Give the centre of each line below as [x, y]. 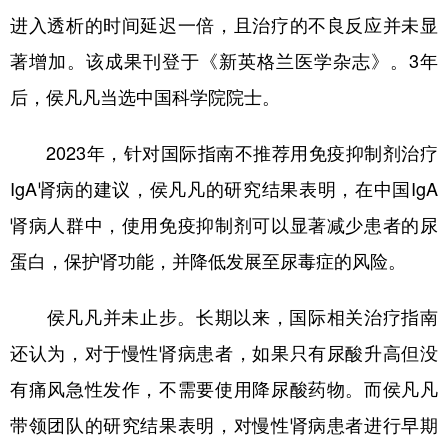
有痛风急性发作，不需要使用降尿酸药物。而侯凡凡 [224, 388]
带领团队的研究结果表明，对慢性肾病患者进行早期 [224, 424]
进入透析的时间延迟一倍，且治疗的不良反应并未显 [224, 24]
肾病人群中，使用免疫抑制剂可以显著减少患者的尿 [224, 224]
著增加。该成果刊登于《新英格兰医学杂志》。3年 [224, 60]
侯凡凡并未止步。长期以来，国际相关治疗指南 [224, 316]
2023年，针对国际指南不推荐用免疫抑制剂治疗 [224, 152]
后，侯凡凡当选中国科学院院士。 [145, 96]
